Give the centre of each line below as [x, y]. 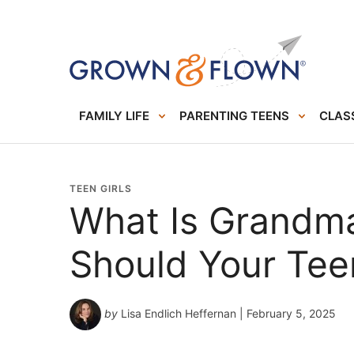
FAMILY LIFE [114, 116]
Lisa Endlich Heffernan [179, 313]
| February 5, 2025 [286, 313]
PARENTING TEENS [234, 116]
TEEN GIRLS [101, 188]
